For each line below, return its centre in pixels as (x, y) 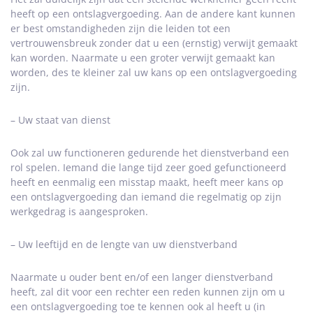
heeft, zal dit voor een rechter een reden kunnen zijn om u (148, 292)
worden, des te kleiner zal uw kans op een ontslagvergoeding (154, 72)
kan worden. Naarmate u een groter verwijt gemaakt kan (143, 58)
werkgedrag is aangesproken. (79, 211)
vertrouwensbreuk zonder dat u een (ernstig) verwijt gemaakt (154, 43)
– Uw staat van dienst (60, 120)
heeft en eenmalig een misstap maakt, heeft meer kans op (147, 182)
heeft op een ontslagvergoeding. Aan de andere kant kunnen (153, 14)
